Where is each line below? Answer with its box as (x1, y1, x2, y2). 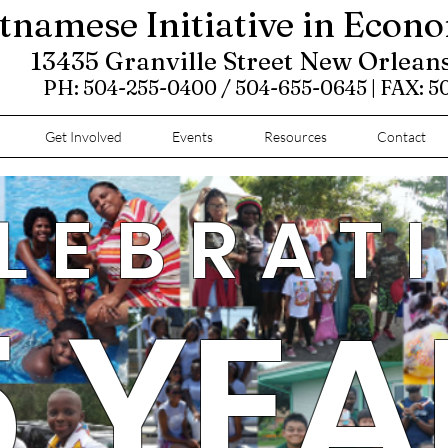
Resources (263, 128, 327, 145)
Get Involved (45, 128, 123, 145)
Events (172, 128, 214, 145)
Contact (377, 128, 427, 145)
